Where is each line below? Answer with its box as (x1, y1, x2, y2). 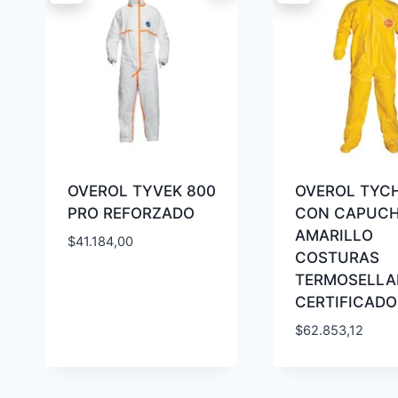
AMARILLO (294, 227, 373, 245)
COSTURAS (294, 249, 379, 267)
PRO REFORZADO (67, 204, 195, 223)
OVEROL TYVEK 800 (67, 182, 216, 201)
